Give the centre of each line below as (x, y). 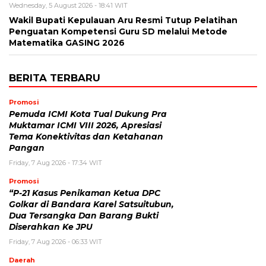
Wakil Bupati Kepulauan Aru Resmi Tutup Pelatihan (123, 20)
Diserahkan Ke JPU (51, 227)
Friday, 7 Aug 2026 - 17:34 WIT (56, 163)
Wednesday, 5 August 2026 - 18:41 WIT (68, 6)
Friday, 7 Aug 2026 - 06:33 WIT (56, 242)
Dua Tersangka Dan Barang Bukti (84, 216)
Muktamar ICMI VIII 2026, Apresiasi (85, 126)
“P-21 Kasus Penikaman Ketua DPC (85, 193)
